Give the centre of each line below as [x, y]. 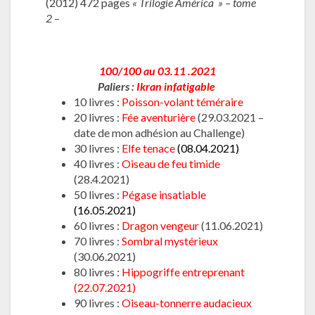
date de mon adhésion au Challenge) [159, 133]
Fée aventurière [159, 117]
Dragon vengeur [160, 225]
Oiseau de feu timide [171, 163]
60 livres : [98, 225]
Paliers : [117, 86]
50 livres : [98, 194]
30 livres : [98, 148]
